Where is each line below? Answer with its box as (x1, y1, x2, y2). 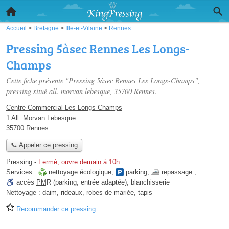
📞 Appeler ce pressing (10, 141, 78, 149)
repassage (162, 168, 192, 176)
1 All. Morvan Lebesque (6, 114, 76, 122)
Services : (6, 168, 38, 176)
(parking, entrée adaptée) (51, 178, 127, 187)
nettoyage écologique (49, 168, 111, 176)
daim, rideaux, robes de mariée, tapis (42, 189, 152, 197)
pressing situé (6, 86, 49, 96)
